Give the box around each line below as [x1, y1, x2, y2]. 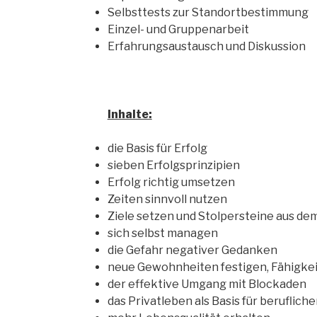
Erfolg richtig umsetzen [107, 175, 235, 189]
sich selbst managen [107, 226, 218, 240]
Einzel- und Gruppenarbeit [107, 23, 249, 36]
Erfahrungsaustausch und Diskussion [107, 40, 306, 53]
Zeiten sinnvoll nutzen [107, 192, 227, 206]
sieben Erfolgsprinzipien [107, 158, 240, 172]
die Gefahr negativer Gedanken [107, 243, 277, 257]
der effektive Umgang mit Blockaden [107, 277, 306, 291]
